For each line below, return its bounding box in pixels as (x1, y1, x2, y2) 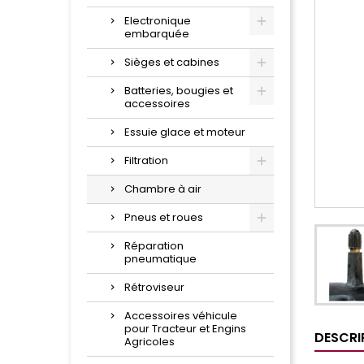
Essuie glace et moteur (124, 124, 245, 141)
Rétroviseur (124, 279, 184, 296)
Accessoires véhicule (124, 308, 237, 324)
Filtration (124, 153, 168, 169)
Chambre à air (124, 181, 201, 197)
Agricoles (124, 334, 175, 350)
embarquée (124, 26, 189, 42)
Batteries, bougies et (124, 83, 233, 99)
